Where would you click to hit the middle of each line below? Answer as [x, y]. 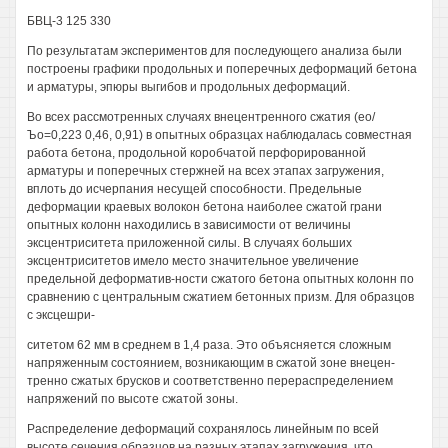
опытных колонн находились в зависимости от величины [189, 225]
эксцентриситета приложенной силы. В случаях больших [189, 243]
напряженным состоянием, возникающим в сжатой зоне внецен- [211, 363]
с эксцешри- [61, 315]
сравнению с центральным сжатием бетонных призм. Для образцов [220, 297]
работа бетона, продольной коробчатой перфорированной [196, 153]
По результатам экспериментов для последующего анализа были [214, 51]
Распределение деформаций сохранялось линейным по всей [203, 429]
